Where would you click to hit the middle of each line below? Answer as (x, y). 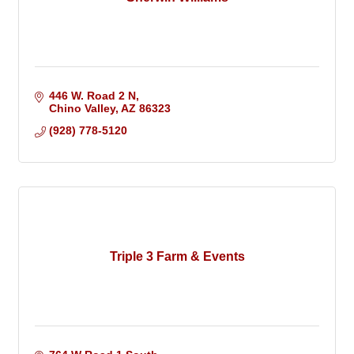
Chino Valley (82, 109)
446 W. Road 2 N (92, 96)
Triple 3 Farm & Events (177, 257)
